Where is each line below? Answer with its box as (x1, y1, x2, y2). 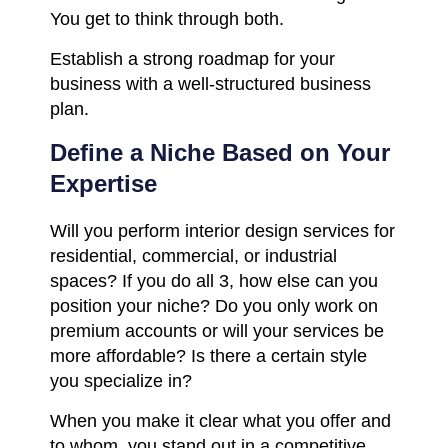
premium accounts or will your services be (50, 320, 384, 341)
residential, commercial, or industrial (50, 245, 337, 266)
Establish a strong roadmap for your (50, 48, 335, 69)
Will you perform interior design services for (50, 220, 395, 241)
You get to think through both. (50, 8, 284, 29)
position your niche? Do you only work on (50, 295, 378, 316)
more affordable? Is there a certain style (50, 345, 367, 366)
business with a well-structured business (50, 73, 371, 94)
